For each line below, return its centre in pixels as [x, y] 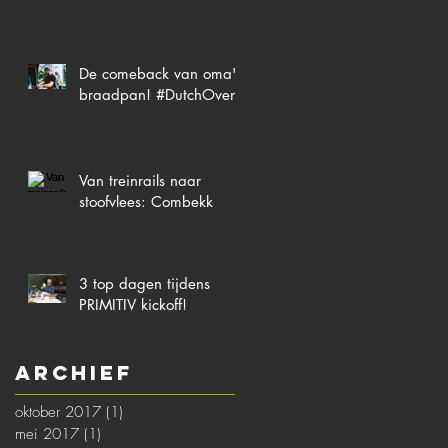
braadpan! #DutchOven [158, 94]
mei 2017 [47, 433]
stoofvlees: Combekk [146, 201]
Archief [74, 372]
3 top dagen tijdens [144, 283]
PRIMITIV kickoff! [133, 304]
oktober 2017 [58, 411]
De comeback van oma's [160, 73]
